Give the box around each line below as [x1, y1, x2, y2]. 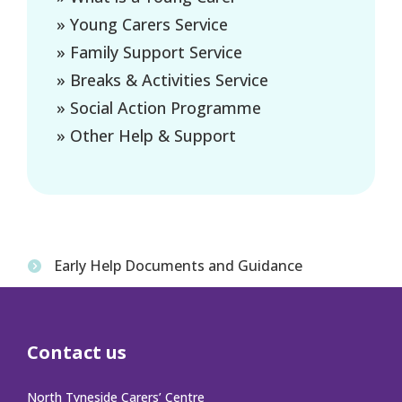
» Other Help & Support [56, 124, 236, 146]
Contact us [27, 339, 127, 364]
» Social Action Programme [56, 96, 261, 118]
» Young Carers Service [56, 13, 228, 35]
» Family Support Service [56, 40, 242, 63]
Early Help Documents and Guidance [54, 255, 302, 275]
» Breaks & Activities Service [56, 68, 268, 91]
